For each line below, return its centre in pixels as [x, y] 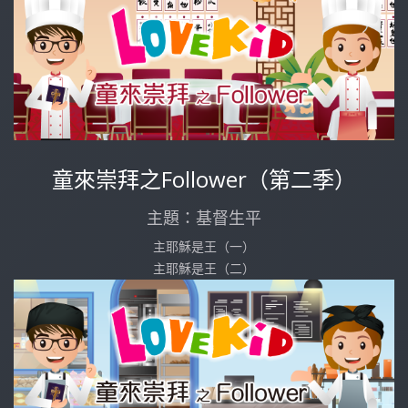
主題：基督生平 [204, 217]
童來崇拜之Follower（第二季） [204, 178]
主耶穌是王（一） [204, 246]
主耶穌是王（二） [204, 268]
